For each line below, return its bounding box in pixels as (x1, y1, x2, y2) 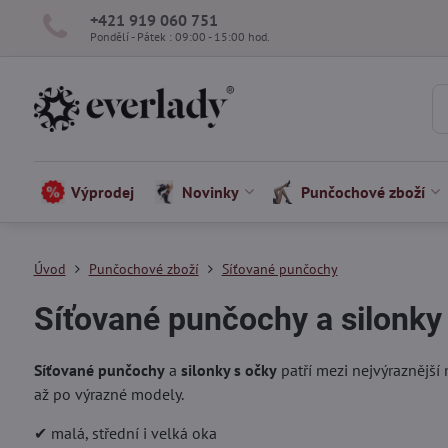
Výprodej (71, 182, 135, 202)
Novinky (182, 182, 240, 202)
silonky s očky (180, 360, 277, 380)
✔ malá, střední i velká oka (33, 423, 217, 443)
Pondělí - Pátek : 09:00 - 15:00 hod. (89, 28, 270, 44)
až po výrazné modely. (33, 384, 184, 404)
